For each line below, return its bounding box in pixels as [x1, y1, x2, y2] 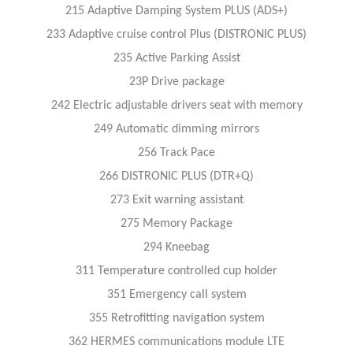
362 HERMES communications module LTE [69, 335, 284, 348]
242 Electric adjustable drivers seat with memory [50, 98, 303, 112]
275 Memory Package [121, 217, 232, 230]
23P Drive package [128, 75, 225, 88]
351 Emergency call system [106, 288, 247, 301]
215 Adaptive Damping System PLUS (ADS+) [65, 4, 288, 17]
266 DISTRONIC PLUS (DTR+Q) [99, 169, 254, 183]
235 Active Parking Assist [113, 51, 240, 65]
